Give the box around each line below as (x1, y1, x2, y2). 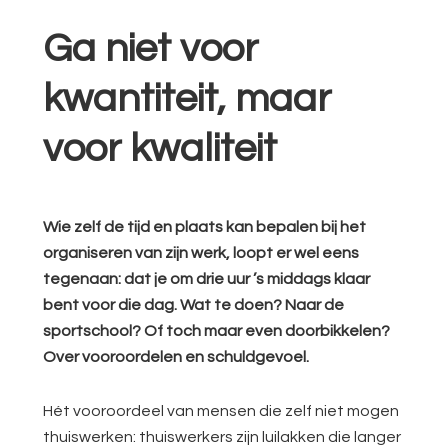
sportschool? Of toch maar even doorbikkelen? (43, 323, 391, 339)
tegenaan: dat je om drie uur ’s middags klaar (43, 271, 371, 287)
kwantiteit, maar (43, 78, 332, 119)
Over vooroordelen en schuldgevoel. (43, 349, 310, 365)
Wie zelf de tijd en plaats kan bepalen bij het (43, 219, 367, 235)
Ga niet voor (43, 28, 259, 69)
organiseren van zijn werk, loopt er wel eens (43, 245, 360, 261)
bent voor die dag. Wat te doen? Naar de (43, 297, 345, 313)
